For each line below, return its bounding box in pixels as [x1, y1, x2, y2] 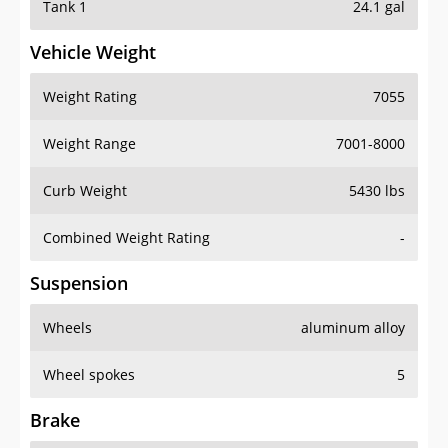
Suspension [30, 271, 128, 296]
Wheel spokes [43, 365, 135, 385]
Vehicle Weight [30, 40, 156, 65]
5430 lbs [349, 181, 405, 201]
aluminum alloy [301, 318, 405, 338]
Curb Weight [43, 181, 127, 201]
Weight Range [43, 134, 136, 154]
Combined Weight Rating [43, 228, 210, 248]
